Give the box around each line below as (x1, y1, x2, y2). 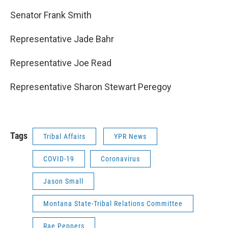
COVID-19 (43, 155, 74, 163)
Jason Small (43, 177, 83, 185)
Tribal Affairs (43, 132, 85, 140)
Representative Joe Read (10, 58, 111, 68)
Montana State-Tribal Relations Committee (43, 199, 183, 208)
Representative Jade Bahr (10, 34, 114, 44)
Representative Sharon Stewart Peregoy (10, 81, 172, 92)
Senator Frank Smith (10, 10, 92, 20)
